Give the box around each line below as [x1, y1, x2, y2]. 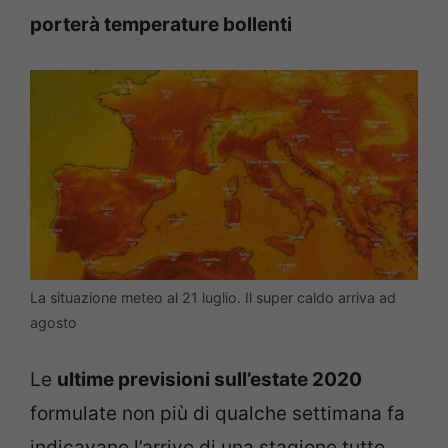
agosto [30, 313, 77, 331]
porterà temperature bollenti [30, 12, 292, 36]
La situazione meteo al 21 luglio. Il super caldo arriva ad [30, 288, 396, 306]
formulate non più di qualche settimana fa [30, 402, 405, 426]
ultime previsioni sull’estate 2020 [57, 368, 362, 392]
